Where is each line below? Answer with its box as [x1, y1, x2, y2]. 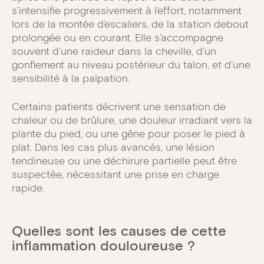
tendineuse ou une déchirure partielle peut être [12, 154, 237, 168]
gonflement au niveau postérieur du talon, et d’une [12, 58, 250, 72]
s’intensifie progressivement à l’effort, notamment [12, 4, 242, 18]
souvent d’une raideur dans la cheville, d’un [12, 45, 216, 58]
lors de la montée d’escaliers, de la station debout [12, 18, 249, 31]
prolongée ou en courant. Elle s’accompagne [12, 31, 223, 45]
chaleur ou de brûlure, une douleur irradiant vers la [12, 114, 252, 127]
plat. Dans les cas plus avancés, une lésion [12, 141, 214, 154]
